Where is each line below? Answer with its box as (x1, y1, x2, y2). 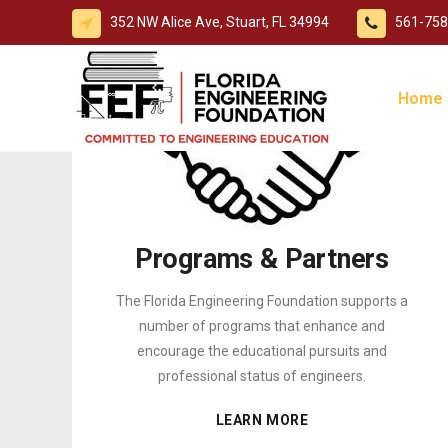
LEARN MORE (215, 412, 309, 429)
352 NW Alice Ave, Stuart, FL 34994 (110, 14, 329, 30)
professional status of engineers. (158, 368, 366, 385)
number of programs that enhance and (139, 318, 385, 335)
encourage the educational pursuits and (137, 343, 387, 360)
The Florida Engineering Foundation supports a (116, 293, 408, 310)
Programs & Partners (134, 243, 390, 276)
